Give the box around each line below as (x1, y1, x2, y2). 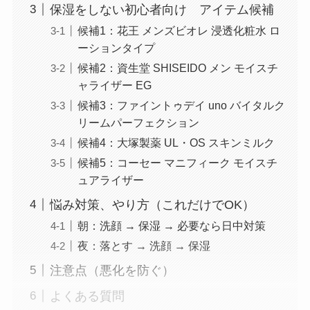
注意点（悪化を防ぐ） (49, 263, 174, 277)
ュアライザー (77, 174, 144, 187)
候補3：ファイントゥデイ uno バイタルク (77, 98, 285, 111)
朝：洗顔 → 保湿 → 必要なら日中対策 (77, 219, 266, 232)
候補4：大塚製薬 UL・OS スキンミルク (77, 136, 275, 149)
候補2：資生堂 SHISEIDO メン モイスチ (77, 61, 278, 74)
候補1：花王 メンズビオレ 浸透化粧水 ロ (77, 24, 280, 37)
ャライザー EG (77, 78, 152, 91)
